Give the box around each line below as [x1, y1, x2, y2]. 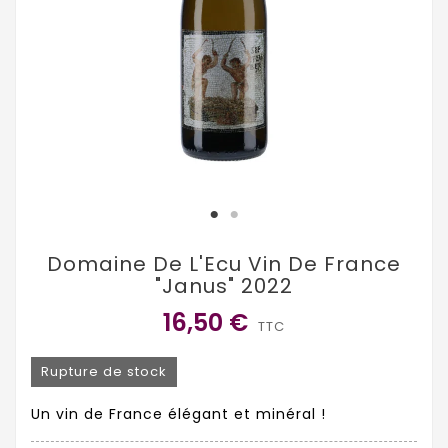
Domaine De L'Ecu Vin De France [47, 250, 401, 278]
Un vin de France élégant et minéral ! [31, 404, 326, 425]
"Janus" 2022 [155, 272, 293, 300]
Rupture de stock [41, 362, 167, 382]
